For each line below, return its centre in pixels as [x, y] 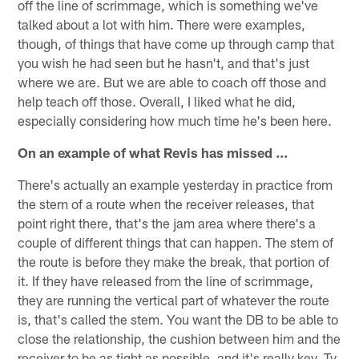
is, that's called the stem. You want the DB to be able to [178, 319]
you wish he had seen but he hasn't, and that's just [164, 62]
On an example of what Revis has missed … [153, 152]
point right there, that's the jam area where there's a [167, 222]
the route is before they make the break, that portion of [174, 261]
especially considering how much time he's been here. [175, 120]
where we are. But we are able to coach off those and [172, 81]
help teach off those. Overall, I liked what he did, [157, 101]
